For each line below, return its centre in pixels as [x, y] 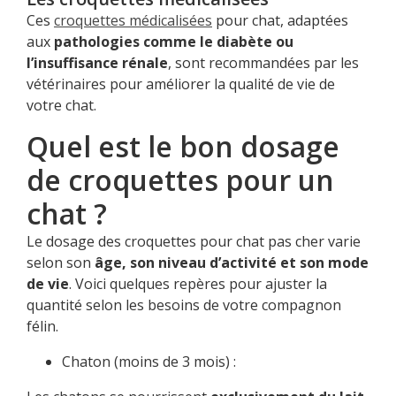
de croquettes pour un [180, 180]
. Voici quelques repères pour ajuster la [198, 284]
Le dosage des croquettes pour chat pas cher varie [194, 242]
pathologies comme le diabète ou [174, 42]
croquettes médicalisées [133, 21]
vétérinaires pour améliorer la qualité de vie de [181, 84]
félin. [42, 327]
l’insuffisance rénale [97, 63]
